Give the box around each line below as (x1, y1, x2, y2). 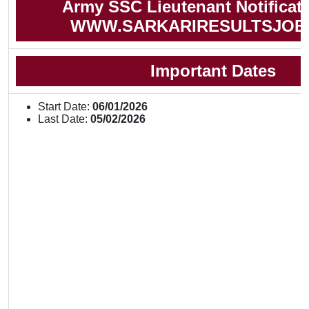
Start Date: (38, 101, 90, 113)
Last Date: (38, 113, 90, 126)
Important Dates (150, 61, 281, 81)
